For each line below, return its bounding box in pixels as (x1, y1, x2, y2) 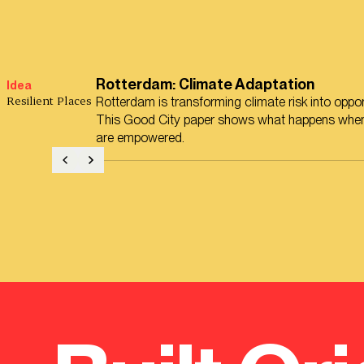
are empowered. (96, 130, 184, 146)
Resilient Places (6, 93, 92, 109)
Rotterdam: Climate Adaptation (96, 76, 314, 94)
